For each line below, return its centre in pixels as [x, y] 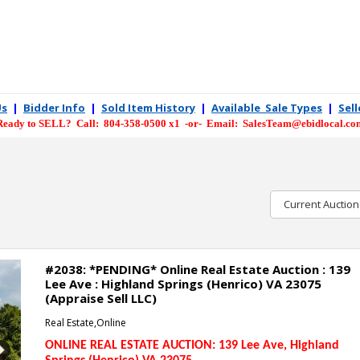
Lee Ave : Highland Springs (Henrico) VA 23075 [183, 284]
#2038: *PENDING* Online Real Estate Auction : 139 [198, 269]
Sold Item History [148, 108]
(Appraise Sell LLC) [101, 298]
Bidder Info [54, 108]
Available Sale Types [267, 108]
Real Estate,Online [86, 323]
